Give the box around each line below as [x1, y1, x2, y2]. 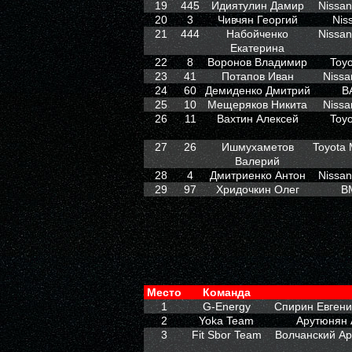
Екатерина [230, 42, 284, 54]
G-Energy [202, 300, 251, 313]
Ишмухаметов [221, 141, 294, 153]
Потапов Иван [221, 70, 294, 82]
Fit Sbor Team [191, 328, 262, 341]
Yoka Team [199, 314, 254, 327]
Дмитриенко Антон [209, 169, 306, 181]
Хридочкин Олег [215, 183, 299, 196]
